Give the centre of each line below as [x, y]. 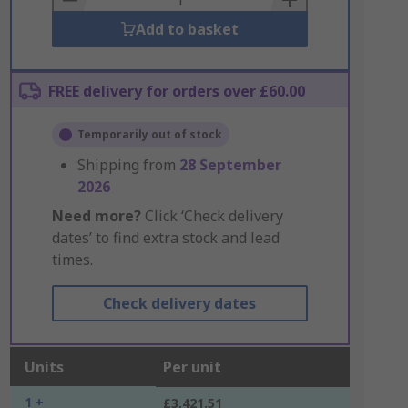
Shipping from [128, 165]
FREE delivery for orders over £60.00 [176, 91]
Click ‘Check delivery [212, 216]
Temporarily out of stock [149, 134]
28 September [230, 165]
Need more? [96, 216]
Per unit [192, 367]
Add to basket [187, 29]
